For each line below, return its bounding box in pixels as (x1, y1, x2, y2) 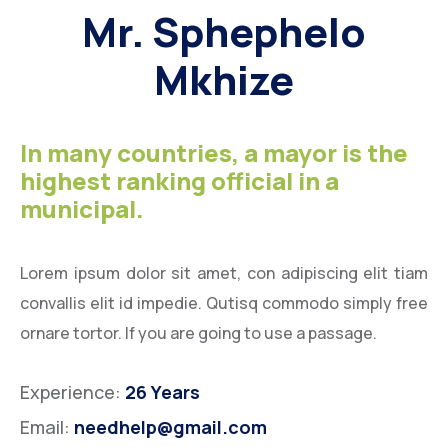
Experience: (20, 380, 125, 404)
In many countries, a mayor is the (20, 136, 408, 169)
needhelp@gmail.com (74, 415, 267, 439)
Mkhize (154, 52, 294, 107)
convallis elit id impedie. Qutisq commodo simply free (20, 292, 428, 314)
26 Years (125, 380, 200, 404)
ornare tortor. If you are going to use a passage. (20, 322, 377, 344)
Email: (20, 415, 74, 439)
